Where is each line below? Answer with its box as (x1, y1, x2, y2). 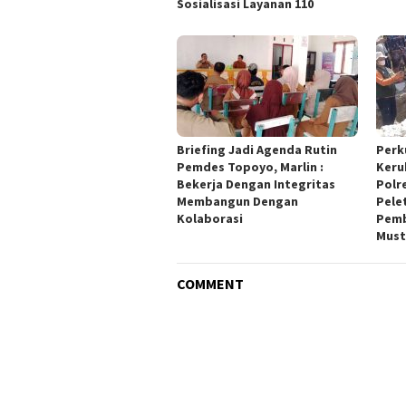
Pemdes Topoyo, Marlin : (177, 158, 324, 175)
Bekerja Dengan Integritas (177, 175, 335, 192)
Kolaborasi (177, 209, 243, 227)
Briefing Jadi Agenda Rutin (177, 140, 337, 158)
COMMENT (177, 274, 244, 293)
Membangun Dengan (177, 192, 298, 209)
